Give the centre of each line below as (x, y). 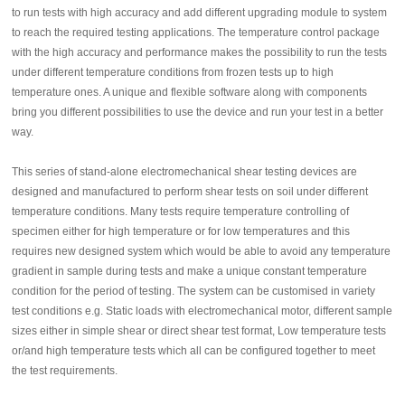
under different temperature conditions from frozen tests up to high (173, 72)
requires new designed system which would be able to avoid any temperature (202, 251)
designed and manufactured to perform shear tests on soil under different (190, 191)
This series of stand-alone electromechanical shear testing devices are (185, 171)
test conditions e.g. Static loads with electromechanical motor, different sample (202, 311)
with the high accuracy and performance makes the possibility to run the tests (200, 52)
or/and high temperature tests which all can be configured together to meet (194, 350)
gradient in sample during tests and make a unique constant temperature (190, 271)
